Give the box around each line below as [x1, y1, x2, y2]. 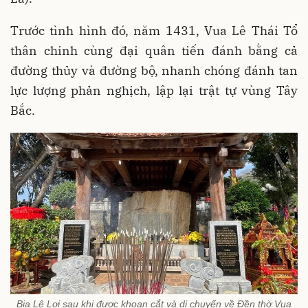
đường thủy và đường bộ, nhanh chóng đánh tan [10, 63, 298, 79]
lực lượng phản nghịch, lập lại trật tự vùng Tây [10, 82, 298, 99]
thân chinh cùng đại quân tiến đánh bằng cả [10, 43, 298, 59]
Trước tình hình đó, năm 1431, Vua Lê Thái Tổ [10, 23, 298, 39]
